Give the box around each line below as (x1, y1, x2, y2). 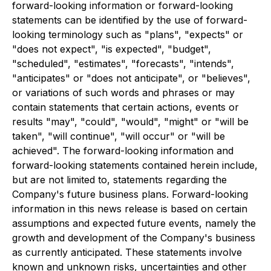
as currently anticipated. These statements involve (12, 246, 242, 258)
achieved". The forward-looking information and (12, 145, 233, 157)
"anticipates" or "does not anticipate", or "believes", (12, 72, 250, 84)
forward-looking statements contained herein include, (12, 159, 258, 171)
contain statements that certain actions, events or (12, 101, 239, 113)
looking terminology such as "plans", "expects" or (12, 28, 243, 41)
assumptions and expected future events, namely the (12, 217, 256, 229)
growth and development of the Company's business (12, 232, 255, 244)
